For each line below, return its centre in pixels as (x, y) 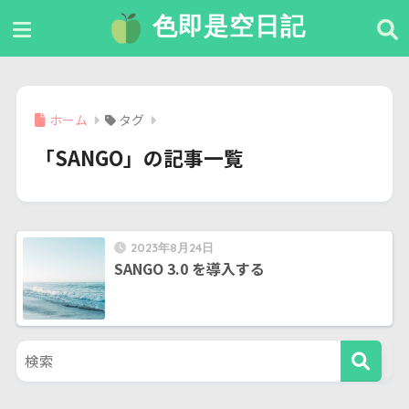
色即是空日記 (225, 25)
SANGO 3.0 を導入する (189, 269)
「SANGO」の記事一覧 (139, 158)
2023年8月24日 (172, 248)
